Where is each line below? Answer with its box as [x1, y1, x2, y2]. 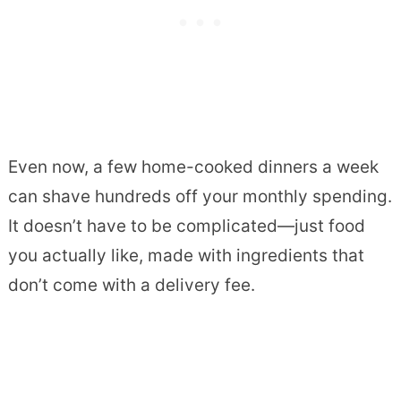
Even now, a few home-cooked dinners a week [7, 156, 379, 177]
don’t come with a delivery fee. [7, 274, 255, 295]
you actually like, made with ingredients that [7, 244, 364, 266]
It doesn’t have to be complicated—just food [7, 215, 365, 236]
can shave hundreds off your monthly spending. [7, 185, 392, 207]
